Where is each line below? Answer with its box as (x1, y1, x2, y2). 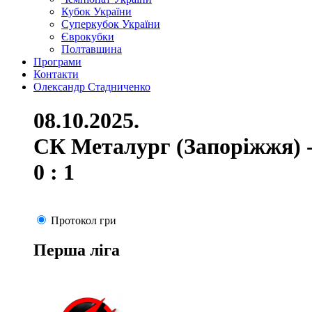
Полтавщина (61, 43, 122, 55)
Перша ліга (33, 240, 120, 259)
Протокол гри (51, 214, 116, 226)
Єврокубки (61, 31, 114, 42)
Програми (33, 56, 81, 68)
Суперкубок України (61, 18, 160, 30)
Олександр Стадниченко (33, 81, 150, 93)
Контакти (33, 68, 79, 80)
